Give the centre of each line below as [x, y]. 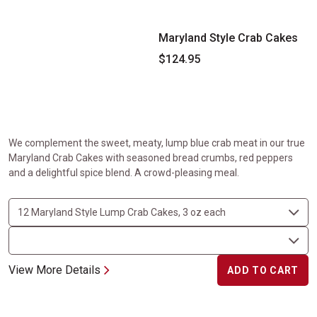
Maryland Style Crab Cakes [228, 38]
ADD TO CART [263, 270]
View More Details [54, 270]
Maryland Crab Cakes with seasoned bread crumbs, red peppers [151, 158]
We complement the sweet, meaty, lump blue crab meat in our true [157, 143]
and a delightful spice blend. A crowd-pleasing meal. [124, 173]
